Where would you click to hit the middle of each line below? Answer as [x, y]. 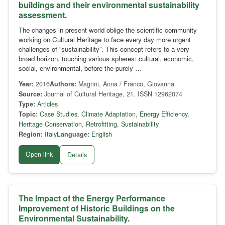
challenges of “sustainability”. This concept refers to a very [104, 49]
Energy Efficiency [163, 114]
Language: [73, 134]
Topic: [28, 114]
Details [77, 155]
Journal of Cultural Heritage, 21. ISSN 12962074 [112, 94]
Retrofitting [101, 124]
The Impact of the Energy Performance [92, 198]
